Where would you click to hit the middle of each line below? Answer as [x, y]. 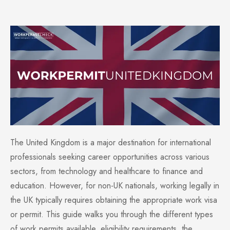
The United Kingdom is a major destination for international [111, 143]
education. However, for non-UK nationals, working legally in [115, 186]
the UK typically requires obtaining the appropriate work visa [114, 200]
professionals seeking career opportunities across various [110, 157]
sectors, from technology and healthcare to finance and [107, 171]
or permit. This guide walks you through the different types [112, 215]
